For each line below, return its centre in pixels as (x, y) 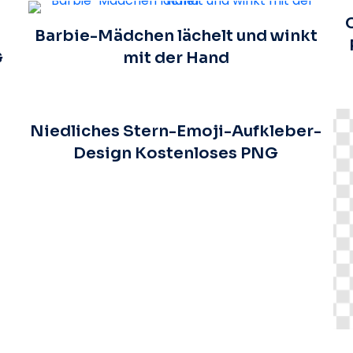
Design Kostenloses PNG (176, 153)
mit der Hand (176, 58)
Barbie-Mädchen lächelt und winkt (176, 35)
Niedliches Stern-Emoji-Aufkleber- (176, 131)
